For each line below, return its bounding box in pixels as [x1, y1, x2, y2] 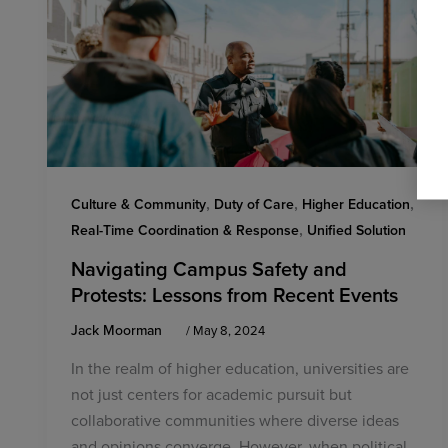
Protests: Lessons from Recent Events [71, 279, 398, 309]
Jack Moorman [71, 319, 166, 340]
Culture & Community [71, 193, 206, 214]
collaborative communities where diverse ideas [71, 409, 399, 432]
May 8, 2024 [193, 320, 265, 339]
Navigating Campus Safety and [71, 253, 347, 283]
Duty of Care [214, 193, 294, 214]
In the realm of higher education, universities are [71, 357, 409, 380]
